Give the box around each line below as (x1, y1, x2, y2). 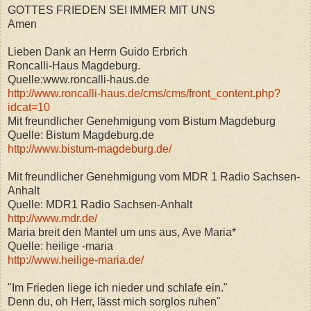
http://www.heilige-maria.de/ (8, 253, 144, 266)
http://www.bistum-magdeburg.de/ (8, 142, 171, 155)
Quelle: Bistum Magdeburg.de (8, 128, 154, 141)
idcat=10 (8, 101, 50, 113)
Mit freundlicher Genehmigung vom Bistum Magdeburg (8, 115, 276, 127)
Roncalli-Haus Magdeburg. (8, 59, 140, 72)
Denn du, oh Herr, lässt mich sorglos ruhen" (8, 295, 221, 308)
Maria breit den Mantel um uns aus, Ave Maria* (8, 226, 236, 238)
